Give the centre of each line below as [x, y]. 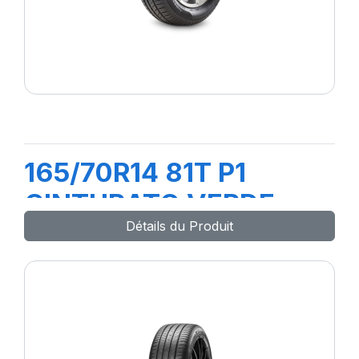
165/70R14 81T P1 [135, 172]
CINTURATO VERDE [149, 204]
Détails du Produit [179, 226]
